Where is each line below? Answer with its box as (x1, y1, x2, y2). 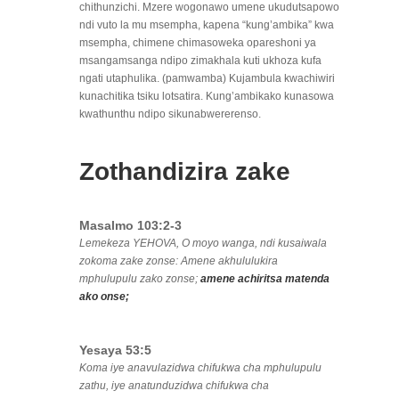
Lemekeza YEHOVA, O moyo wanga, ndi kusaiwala (79, 237, 327, 250)
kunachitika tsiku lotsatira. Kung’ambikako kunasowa (79, 90, 334, 103)
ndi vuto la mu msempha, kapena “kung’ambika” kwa (79, 19, 334, 32)
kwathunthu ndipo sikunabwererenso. (79, 108, 261, 121)
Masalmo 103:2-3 (79, 218, 182, 233)
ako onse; (79, 290, 129, 304)
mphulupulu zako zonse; (79, 273, 200, 286)
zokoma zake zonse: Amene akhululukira (79, 255, 278, 268)
